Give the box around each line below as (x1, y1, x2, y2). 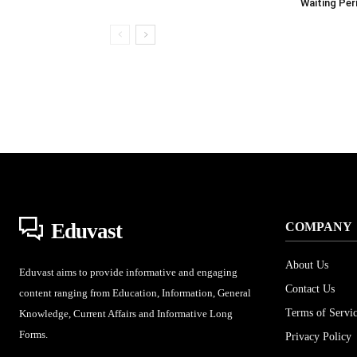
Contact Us (285, 283, 335, 295)
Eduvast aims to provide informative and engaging (19, 266, 237, 278)
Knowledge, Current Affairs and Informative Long (19, 308, 233, 320)
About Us (285, 259, 328, 271)
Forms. (19, 328, 48, 340)
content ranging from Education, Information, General (19, 287, 251, 299)
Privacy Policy (285, 331, 351, 343)
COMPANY (285, 220, 352, 233)
